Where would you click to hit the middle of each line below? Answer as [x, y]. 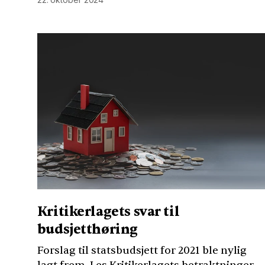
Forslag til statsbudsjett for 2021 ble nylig [142, 251]
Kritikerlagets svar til [108, 212]
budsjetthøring [87, 230]
